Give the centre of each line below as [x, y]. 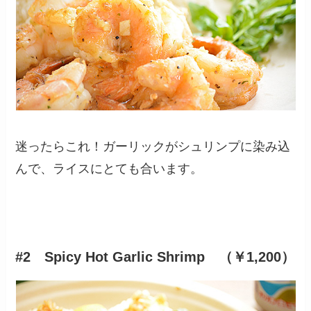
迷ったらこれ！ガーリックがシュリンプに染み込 [153, 146]
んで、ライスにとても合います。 [109, 168]
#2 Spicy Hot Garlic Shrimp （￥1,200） [155, 257]
